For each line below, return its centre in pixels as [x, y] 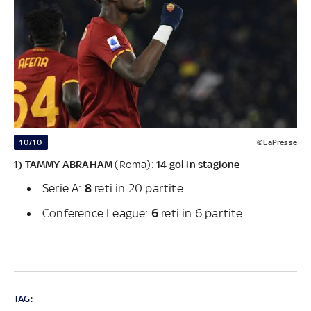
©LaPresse [277, 143]
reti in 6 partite [201, 213]
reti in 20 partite [137, 188]
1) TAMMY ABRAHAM [64, 165]
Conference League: [97, 213]
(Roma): [135, 165]
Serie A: [64, 188]
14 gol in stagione [198, 165]
